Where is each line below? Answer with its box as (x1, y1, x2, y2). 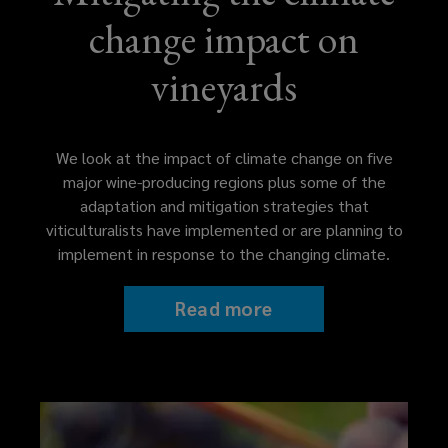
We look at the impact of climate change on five (55, 146, 393, 168)
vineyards (151, 60, 297, 113)
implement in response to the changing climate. (58, 242, 390, 264)
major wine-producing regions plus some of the (62, 170, 386, 192)
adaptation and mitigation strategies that (79, 194, 369, 216)
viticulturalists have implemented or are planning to (45, 218, 403, 240)
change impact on (89, 12, 359, 65)
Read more (175, 296, 273, 321)
